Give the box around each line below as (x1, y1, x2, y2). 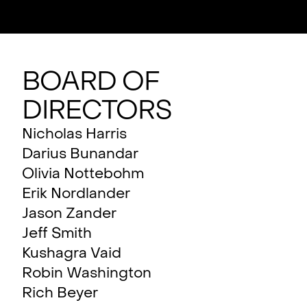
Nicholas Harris (22, 128, 127, 143)
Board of (22, 69, 160, 96)
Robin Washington (22, 267, 151, 282)
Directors (22, 97, 173, 125)
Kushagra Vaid (22, 247, 121, 262)
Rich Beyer (22, 287, 98, 302)
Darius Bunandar (22, 148, 138, 162)
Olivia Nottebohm (22, 168, 144, 182)
